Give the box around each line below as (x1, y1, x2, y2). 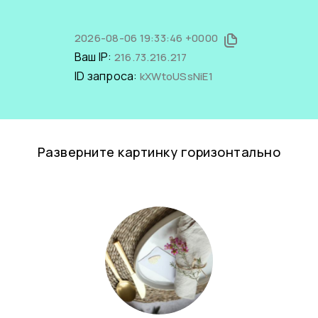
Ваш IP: (74, 49, 114, 65)
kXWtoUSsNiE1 (139, 69, 213, 84)
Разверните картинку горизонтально (37, 143, 281, 160)
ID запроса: (74, 68, 140, 84)
